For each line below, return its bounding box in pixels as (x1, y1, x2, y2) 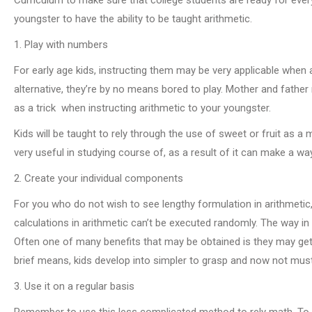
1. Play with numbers (14, 38, 114, 51)
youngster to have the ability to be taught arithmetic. (14, 12, 258, 25)
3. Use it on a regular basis (14, 279, 140, 292)
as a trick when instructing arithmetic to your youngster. (14, 101, 276, 114)
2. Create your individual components (14, 171, 189, 185)
